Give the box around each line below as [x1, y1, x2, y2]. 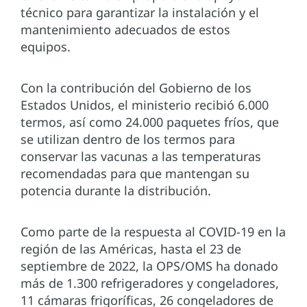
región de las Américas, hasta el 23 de [21, 241, 241, 258]
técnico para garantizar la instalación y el [21, 4, 259, 21]
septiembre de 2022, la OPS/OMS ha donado [21, 258, 278, 275]
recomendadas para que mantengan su [21, 165, 249, 182]
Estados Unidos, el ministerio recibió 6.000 [21, 97, 269, 114]
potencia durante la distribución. [21, 182, 214, 199]
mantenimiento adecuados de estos [21, 21, 230, 38]
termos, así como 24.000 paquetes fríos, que [21, 114, 279, 131]
